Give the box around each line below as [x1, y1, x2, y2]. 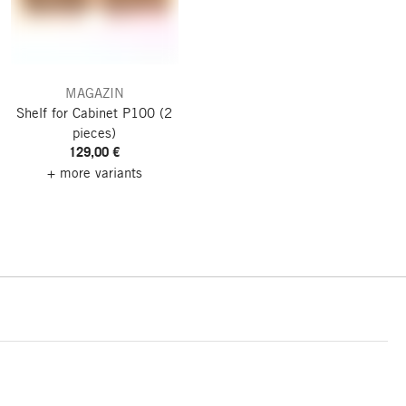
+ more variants [46, 163, 142, 180]
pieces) [72, 123, 117, 140]
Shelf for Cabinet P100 [16, 103, 156, 121]
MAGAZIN [64, 83, 124, 101]
